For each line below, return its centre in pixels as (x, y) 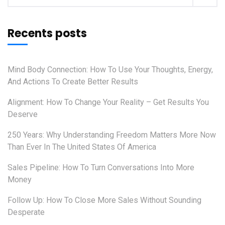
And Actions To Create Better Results (73, 82)
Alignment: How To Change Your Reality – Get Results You (108, 102)
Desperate (26, 212)
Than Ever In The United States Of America (82, 147)
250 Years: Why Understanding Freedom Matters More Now (112, 135)
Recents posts (47, 34)
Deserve (23, 115)
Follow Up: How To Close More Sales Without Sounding (104, 200)
